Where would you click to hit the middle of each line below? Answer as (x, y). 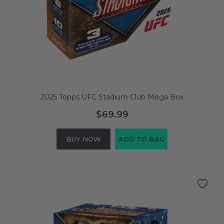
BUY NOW (83, 139)
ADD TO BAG (141, 139)
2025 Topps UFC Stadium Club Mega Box (112, 97)
